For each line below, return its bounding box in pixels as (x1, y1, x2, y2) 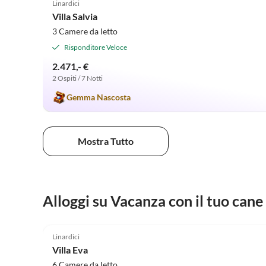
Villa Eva (52, 243, 88, 255)
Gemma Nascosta (66, 91, 131, 102)
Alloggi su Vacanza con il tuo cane (43, 192, 263, 210)
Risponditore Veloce (64, 42, 127, 52)
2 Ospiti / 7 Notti (52, 73, 103, 83)
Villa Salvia (52, 10, 97, 22)
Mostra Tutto (78, 135, 134, 147)
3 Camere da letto (52, 26, 118, 36)
